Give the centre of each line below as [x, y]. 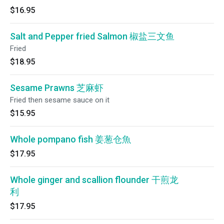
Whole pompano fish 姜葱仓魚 [70, 139]
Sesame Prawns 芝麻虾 [57, 88]
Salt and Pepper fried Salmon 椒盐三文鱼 [92, 36]
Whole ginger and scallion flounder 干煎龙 [94, 180]
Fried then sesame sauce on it [60, 100]
